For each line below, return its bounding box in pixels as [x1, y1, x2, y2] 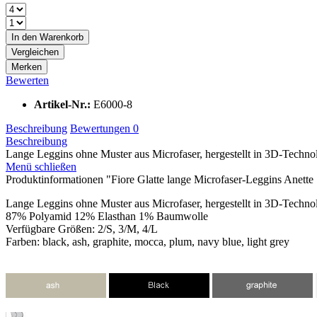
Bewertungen [70, 122, 133, 134]
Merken [11, 61, 42, 72]
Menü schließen [6, 160, 76, 173]
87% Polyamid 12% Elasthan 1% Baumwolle [6, 209, 208, 222]
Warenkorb [40, 31, 83, 42]
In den [11, 31, 37, 42]
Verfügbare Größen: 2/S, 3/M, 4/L [6, 222, 158, 235]
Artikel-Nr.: [34, 98, 93, 110]
